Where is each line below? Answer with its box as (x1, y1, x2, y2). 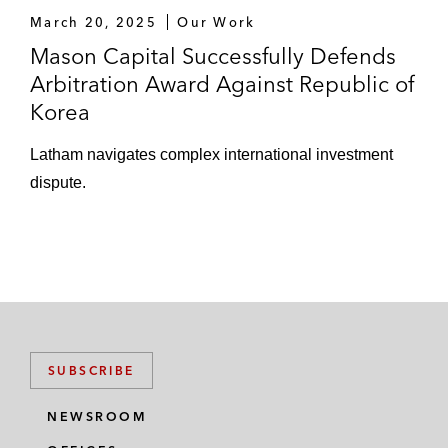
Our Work (177, 14, 256, 30)
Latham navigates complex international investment (30, 146, 393, 163)
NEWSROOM (47, 409, 147, 424)
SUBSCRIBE (48, 363, 135, 378)
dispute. (30, 174, 86, 191)
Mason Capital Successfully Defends (30, 42, 396, 70)
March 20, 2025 (30, 14, 157, 30)
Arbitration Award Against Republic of (30, 70, 414, 98)
